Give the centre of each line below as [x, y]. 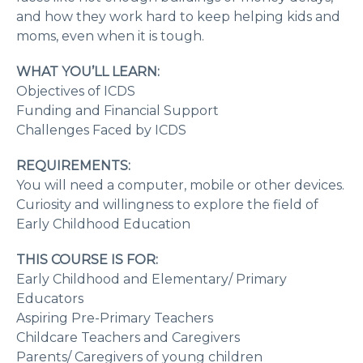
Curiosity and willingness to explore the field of [167, 205]
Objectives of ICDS [76, 92]
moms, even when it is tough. [110, 36]
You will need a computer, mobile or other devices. [180, 186]
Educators [50, 299]
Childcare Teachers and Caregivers [130, 338]
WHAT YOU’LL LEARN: [88, 72]
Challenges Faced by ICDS [101, 130]
